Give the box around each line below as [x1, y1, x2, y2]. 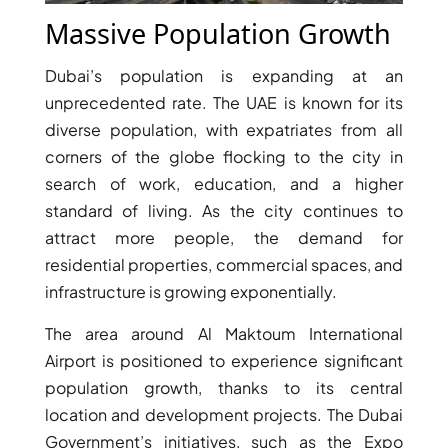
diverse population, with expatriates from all [45, 118, 403, 140]
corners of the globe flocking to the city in [45, 145, 403, 167]
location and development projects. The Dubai [45, 403, 403, 425]
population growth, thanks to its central [45, 376, 403, 398]
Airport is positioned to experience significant [45, 349, 403, 371]
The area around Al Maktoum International [45, 322, 403, 344]
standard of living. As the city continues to [45, 199, 403, 221]
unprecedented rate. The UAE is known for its [45, 91, 403, 113]
